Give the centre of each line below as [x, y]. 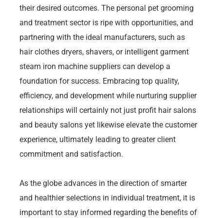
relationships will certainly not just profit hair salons [108, 110]
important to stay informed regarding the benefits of [108, 212]
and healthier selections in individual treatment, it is [107, 198]
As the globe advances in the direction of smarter [103, 183]
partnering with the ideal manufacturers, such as [102, 37]
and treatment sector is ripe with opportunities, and [106, 22]
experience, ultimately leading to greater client [98, 139]
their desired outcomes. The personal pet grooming [107, 8]
